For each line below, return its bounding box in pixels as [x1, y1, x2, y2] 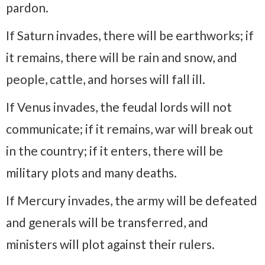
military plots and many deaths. [6, 164, 177, 180]
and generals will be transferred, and [6, 214, 208, 230]
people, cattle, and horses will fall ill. [6, 71, 205, 86]
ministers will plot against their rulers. [6, 236, 215, 251]
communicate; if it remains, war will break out [6, 121, 253, 136]
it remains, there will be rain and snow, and [6, 49, 237, 64]
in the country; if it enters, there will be [6, 143, 223, 158]
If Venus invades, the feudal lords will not [6, 99, 232, 114]
